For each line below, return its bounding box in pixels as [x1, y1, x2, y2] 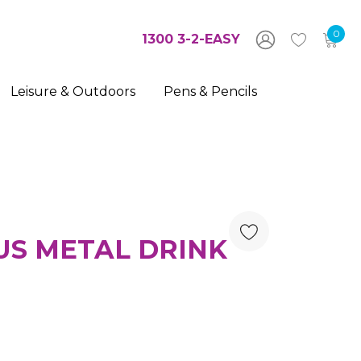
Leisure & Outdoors [10, 84, 135, 100]
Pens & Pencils [164, 84, 257, 100]
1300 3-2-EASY [142, 31, 240, 48]
